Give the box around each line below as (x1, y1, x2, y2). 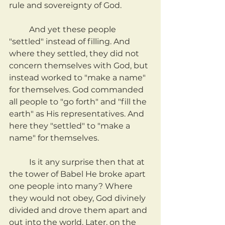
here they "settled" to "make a (9, 121, 132, 131)
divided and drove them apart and (9, 205, 149, 215)
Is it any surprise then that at (9, 157, 29, 167)
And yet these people (9, 25, 29, 35)
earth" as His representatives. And (9, 109, 146, 119)
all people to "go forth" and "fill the (9, 97, 149, 107)
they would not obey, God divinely (9, 193, 148, 203)
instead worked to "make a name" (9, 73, 148, 83)
